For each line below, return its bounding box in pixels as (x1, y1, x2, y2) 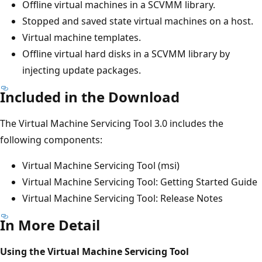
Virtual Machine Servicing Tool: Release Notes (22, 191, 223, 205)
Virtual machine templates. (22, 30, 141, 44)
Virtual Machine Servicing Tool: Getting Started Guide (22, 175, 257, 188)
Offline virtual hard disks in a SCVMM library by (22, 47, 230, 60)
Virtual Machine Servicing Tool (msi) (22, 158, 180, 172)
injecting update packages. (22, 63, 141, 77)
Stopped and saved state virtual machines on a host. (22, 14, 253, 27)
